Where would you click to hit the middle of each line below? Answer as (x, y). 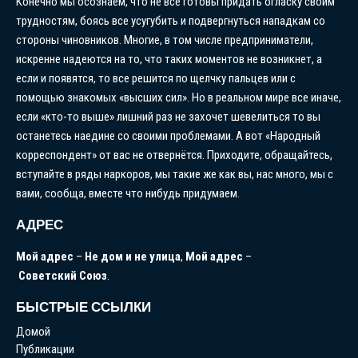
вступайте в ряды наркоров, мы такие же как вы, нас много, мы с (175, 174)
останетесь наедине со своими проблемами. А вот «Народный (168, 135)
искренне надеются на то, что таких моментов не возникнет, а (169, 59)
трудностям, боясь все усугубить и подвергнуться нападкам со (171, 20)
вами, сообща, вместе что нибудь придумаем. (128, 193)
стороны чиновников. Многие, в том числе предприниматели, (165, 40)
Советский (48, 275)
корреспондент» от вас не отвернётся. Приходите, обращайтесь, (174, 155)
